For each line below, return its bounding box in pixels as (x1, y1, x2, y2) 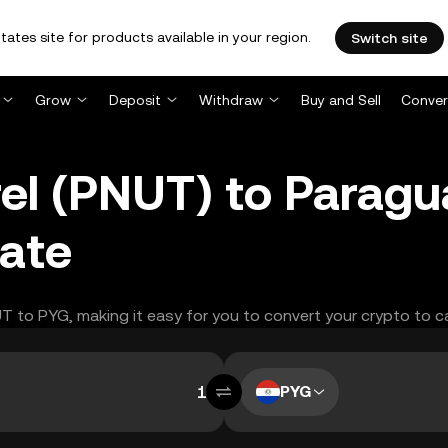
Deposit (109, 92, 161, 108)
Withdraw (199, 92, 263, 108)
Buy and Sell (301, 92, 381, 108)
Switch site (351, 30, 428, 46)
